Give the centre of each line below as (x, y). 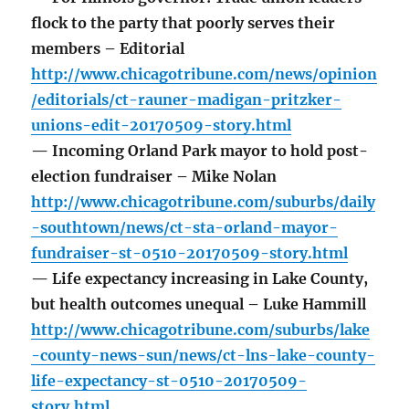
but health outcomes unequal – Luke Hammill (199, 304)
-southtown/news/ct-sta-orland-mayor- (185, 228)
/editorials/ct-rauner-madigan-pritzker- (187, 100)
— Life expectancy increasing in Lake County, (200, 279)
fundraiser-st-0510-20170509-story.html (190, 253)
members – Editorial (108, 49)
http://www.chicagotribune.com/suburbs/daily (204, 202)
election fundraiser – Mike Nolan (154, 177)
